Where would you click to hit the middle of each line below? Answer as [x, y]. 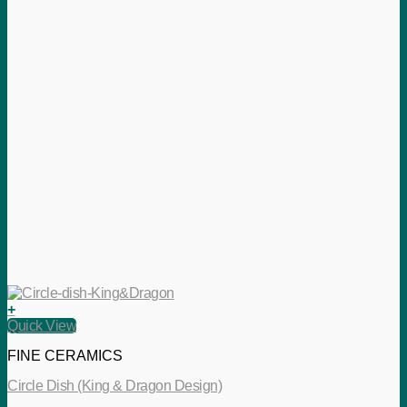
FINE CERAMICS [65, 356]
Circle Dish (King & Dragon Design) [114, 386]
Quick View [42, 326]
